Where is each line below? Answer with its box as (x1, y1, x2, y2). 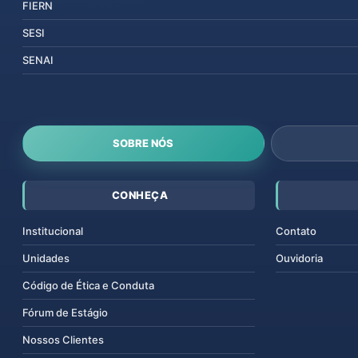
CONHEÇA (111, 188, 169, 201)
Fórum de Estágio (22, 305, 108, 319)
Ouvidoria (275, 251, 323, 265)
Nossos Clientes (22, 332, 104, 346)
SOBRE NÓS (113, 136, 174, 149)
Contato (275, 224, 316, 237)
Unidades (22, 251, 70, 265)
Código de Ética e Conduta (22, 278, 154, 292)
